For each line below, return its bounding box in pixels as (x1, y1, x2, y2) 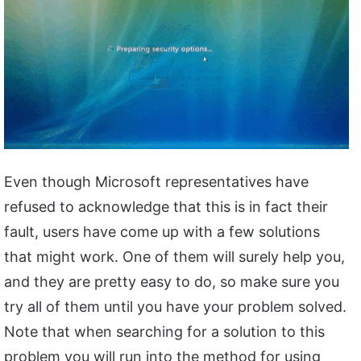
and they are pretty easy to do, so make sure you (4, 273, 339, 291)
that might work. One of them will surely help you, (4, 248, 345, 266)
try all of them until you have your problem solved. (4, 298, 346, 316)
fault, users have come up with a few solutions (4, 223, 320, 241)
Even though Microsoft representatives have (4, 173, 309, 191)
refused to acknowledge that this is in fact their (4, 198, 328, 216)
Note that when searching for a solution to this (4, 323, 325, 341)
